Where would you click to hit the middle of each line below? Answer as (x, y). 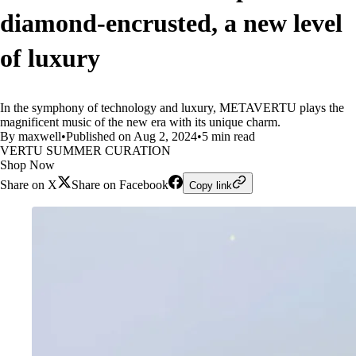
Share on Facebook (120, 185)
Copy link (211, 186)
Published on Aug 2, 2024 (132, 136)
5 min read (228, 136)
